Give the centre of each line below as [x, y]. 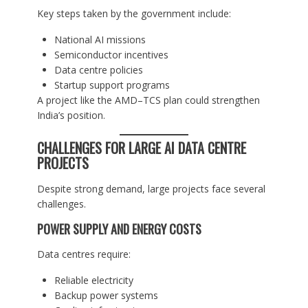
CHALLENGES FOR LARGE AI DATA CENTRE [141, 148]
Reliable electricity [93, 280]
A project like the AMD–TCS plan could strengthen [148, 100]
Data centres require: [84, 254]
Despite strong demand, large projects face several [151, 189]
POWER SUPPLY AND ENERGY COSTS [119, 229]
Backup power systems [106, 296]
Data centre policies [98, 70]
